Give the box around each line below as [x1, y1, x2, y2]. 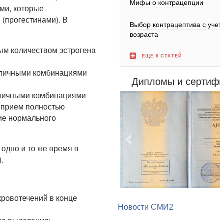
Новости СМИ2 [118, 183, 173, 192]
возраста [130, 28, 158, 39]
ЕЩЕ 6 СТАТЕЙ [142, 52, 182, 59]
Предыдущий [129, 128, 178, 137]
